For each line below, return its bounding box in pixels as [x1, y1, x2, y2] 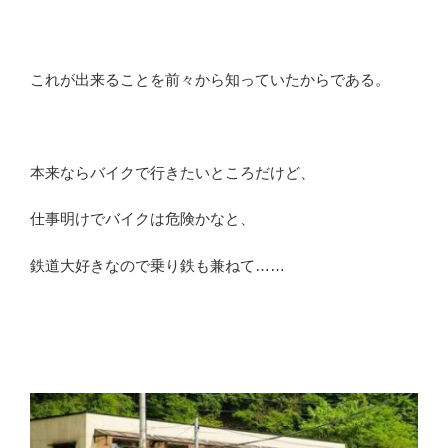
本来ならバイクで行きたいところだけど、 [30, 163, 315, 181]
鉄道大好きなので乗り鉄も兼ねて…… [30, 256, 285, 274]
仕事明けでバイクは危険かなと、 [30, 210, 255, 228]
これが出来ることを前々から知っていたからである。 [30, 70, 390, 88]
